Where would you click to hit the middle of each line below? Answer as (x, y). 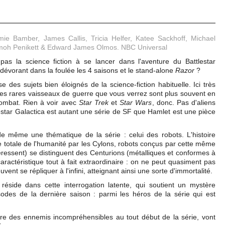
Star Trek (95, 102)
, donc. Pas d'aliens (184, 102)
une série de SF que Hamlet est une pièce (148, 111)
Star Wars (136, 102)
